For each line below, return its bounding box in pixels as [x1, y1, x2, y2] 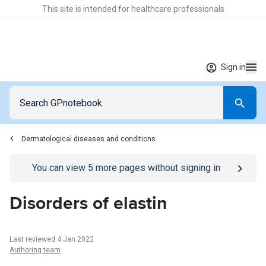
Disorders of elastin [9, 192, 167, 214]
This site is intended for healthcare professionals [42, 4, 224, 14]
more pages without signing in [93, 162, 220, 173]
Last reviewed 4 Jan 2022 [9, 235, 94, 243]
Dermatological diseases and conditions [21, 135, 156, 143]
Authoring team [9, 246, 61, 254]
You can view [31, 162, 88, 173]
